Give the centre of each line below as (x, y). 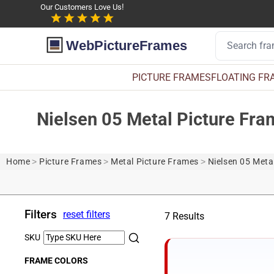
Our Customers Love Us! (82, 7)
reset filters (87, 214)
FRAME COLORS (56, 261)
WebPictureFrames (127, 46)
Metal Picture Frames (155, 161)
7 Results (184, 216)
